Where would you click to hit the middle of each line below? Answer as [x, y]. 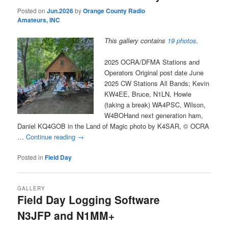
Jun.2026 [60, 10]
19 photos [182, 41]
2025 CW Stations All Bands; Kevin [157, 83]
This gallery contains [136, 41]
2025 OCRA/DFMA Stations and [152, 62]
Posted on [32, 10]
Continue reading [52, 137]
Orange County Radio [114, 10]
